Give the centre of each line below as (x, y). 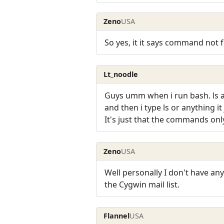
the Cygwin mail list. (142, 184)
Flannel (117, 216)
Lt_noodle (121, 74)
